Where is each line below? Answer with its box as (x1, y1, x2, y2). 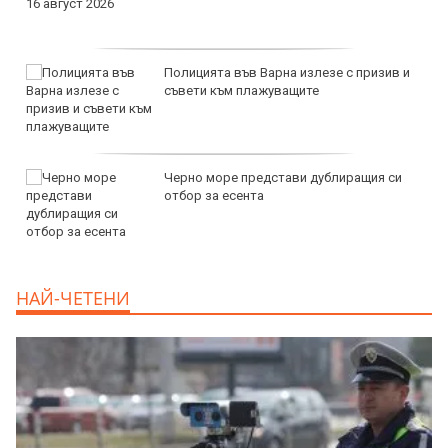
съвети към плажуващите (164, 82, 319, 98)
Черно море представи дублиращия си (164, 169, 402, 185)
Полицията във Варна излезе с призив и (164, 64, 410, 80)
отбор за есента (164, 187, 264, 203)
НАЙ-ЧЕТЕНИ (16, 285, 130, 310)
